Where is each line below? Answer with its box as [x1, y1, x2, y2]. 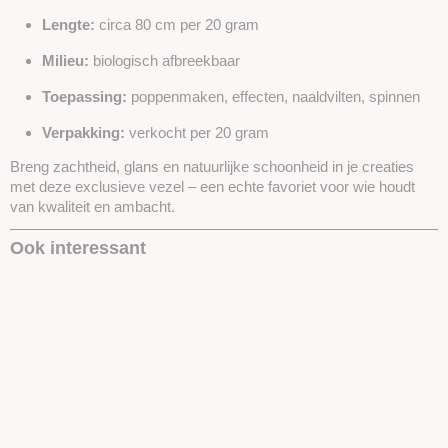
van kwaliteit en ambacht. [10, 198, 175, 215]
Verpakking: [42, 124, 125, 141]
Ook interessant [10, 238, 146, 258]
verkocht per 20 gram [125, 124, 269, 141]
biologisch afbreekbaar [89, 52, 240, 69]
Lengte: [42, 16, 95, 33]
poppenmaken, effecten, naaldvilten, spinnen [127, 88, 420, 105]
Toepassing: [42, 88, 127, 105]
